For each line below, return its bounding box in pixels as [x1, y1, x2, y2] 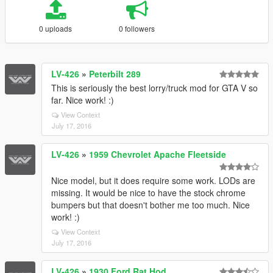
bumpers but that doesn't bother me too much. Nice [51, 199, 250, 211]
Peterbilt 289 [89, 68, 141, 80]
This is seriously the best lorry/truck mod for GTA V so [51, 82, 258, 94]
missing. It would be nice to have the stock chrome [51, 186, 246, 199]
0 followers [119, 23, 155, 34]
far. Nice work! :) [51, 94, 114, 106]
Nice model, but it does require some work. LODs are [51, 174, 255, 186]
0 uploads [39, 23, 73, 34]
